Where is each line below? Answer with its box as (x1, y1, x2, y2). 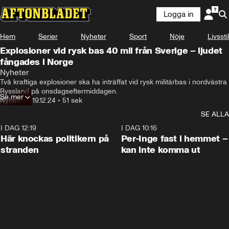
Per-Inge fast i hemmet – (121, 133, 228, 144)
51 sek (62, 96, 82, 105)
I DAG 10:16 (121, 124, 157, 132)
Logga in (164, 10, 193, 19)
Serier (38, 32, 58, 41)
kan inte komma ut (121, 144, 200, 155)
